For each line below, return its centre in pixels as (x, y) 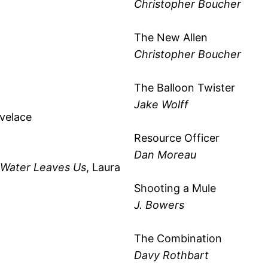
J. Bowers (159, 205)
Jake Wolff (161, 104)
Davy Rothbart (171, 255)
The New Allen (171, 37)
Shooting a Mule (175, 188)
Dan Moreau (165, 154)
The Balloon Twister (185, 87)
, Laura (103, 167)
